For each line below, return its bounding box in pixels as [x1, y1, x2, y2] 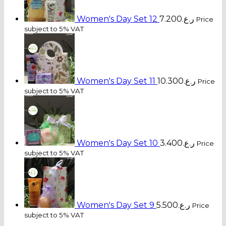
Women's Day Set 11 [77, 76, 155, 86]
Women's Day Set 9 [77, 200, 154, 210]
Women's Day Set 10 [77, 138, 158, 148]
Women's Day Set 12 [77, 14, 157, 24]
